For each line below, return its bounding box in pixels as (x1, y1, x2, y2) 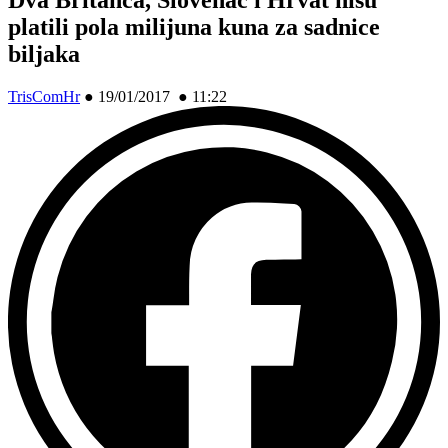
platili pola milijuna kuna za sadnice (8, 13, 380, 40)
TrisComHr (8, 87, 80, 105)
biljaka (8, 40, 80, 67)
